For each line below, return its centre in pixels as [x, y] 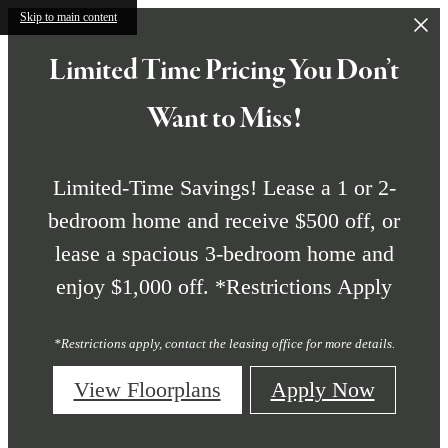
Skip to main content [68, 17]
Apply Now [322, 389]
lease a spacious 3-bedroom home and [224, 254]
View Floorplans [147, 389]
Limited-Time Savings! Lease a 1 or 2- [224, 188]
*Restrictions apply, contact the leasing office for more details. [224, 343]
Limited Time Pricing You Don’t [224, 71]
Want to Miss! [224, 119]
